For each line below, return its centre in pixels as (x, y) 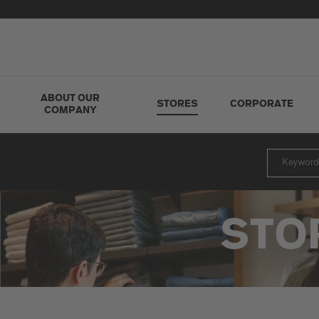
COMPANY (70, 110)
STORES (177, 104)
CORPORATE (261, 104)
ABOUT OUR (70, 98)
